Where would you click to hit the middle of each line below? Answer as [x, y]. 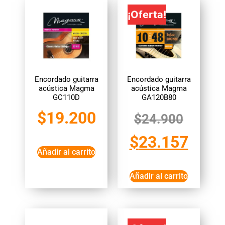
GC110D [66, 97]
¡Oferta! [147, 14]
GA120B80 [159, 97]
